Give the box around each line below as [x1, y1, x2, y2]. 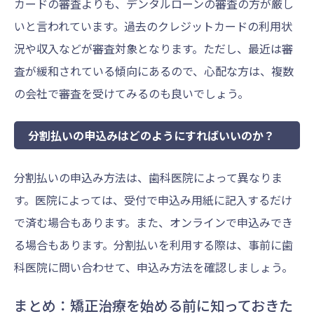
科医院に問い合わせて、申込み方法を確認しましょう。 [14, 258, 293, 275]
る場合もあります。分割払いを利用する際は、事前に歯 [14, 235, 293, 253]
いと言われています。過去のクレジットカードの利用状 [14, 17, 292, 34]
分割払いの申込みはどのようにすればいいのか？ [28, 126, 275, 144]
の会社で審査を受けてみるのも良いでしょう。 [14, 84, 249, 102]
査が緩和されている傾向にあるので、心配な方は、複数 [14, 62, 294, 79]
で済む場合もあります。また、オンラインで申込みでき [14, 213, 293, 231]
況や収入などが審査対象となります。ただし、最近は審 [14, 39, 293, 57]
